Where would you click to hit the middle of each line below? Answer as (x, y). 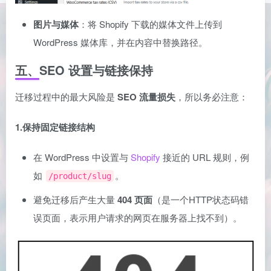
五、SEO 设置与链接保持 (84, 70)
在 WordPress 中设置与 (81, 157)
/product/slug (80, 176)
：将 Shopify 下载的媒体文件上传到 (150, 24)
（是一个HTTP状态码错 (201, 200)
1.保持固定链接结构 (55, 127)
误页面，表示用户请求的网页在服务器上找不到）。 (138, 218)
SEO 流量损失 (146, 97)
